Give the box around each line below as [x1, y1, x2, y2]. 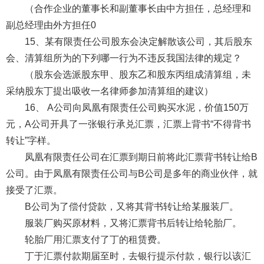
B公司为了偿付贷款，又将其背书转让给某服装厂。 [24, 201, 239, 212]
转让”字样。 [5, 135, 56, 146]
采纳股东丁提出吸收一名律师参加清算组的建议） [5, 85, 213, 96]
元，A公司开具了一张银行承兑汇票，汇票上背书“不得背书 [5, 118, 251, 129]
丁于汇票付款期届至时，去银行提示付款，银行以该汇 [24, 250, 251, 261]
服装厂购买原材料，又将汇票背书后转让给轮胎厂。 [24, 217, 242, 228]
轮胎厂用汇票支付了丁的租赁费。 [24, 234, 166, 245]
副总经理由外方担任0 [5, 19, 96, 30]
